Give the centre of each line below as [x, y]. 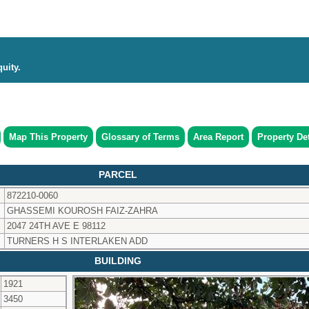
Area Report [218, 137]
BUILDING [118, 261]
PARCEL [118, 175]
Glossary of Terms [140, 137]
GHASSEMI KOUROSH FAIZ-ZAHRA [82, 210]
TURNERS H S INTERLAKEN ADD [77, 241]
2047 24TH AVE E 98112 [56, 226]
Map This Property [48, 137]
